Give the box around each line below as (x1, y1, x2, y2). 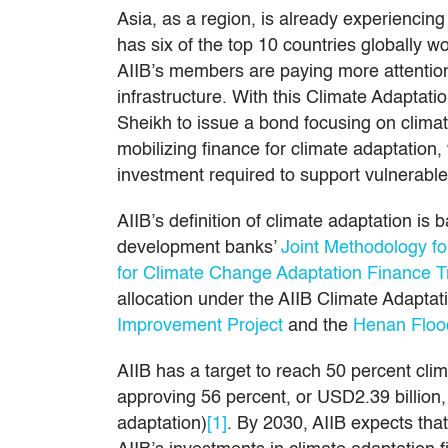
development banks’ (117, 238, 281, 257)
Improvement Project (117, 316, 283, 335)
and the (283, 316, 353, 335)
